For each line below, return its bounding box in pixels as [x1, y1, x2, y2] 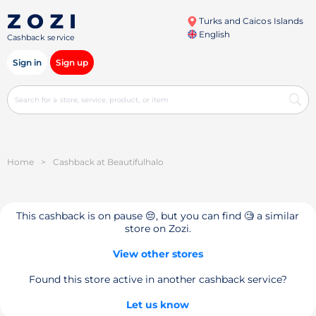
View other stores [112, 248, 203, 260]
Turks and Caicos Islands [196, 16, 303, 26]
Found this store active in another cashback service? [28, 273, 287, 286]
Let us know [126, 298, 190, 311]
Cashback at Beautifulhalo [53, 157, 164, 167]
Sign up [56, 57, 88, 68]
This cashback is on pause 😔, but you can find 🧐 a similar [16, 209, 300, 222]
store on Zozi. [124, 222, 191, 235]
